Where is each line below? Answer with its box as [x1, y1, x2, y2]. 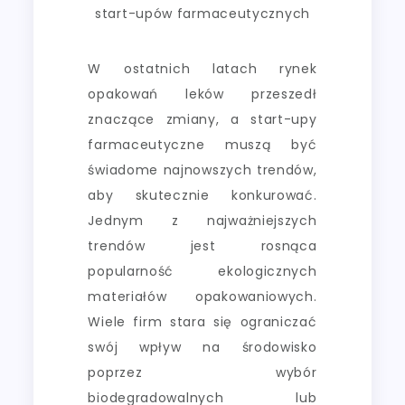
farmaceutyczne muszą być [88, 135, 317, 154]
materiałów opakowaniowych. [88, 287, 317, 306]
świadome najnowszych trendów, [88, 160, 317, 179]
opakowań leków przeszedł [88, 84, 317, 103]
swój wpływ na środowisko [88, 337, 317, 356]
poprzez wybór [88, 363, 317, 381]
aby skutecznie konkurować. [88, 185, 317, 204]
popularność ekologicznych [88, 261, 317, 280]
